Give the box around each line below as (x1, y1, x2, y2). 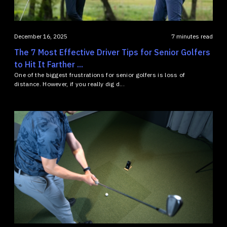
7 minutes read (171, 32, 213, 41)
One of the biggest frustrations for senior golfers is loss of (14, 71, 185, 79)
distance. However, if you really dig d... (14, 80, 125, 88)
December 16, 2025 (14, 32, 67, 41)
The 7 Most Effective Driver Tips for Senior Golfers (14, 47, 210, 58)
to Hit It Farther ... (14, 59, 83, 70)
